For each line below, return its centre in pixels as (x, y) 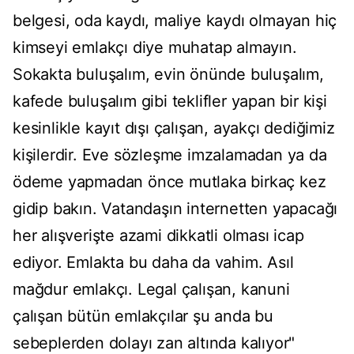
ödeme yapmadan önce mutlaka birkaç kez (169, 182)
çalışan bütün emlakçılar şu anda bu (143, 316)
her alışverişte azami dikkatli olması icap (158, 236)
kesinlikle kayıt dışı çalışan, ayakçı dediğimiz (174, 128)
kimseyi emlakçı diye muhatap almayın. (155, 48)
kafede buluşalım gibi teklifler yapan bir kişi (170, 102)
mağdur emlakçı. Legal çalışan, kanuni (151, 290)
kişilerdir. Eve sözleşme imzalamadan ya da (170, 155)
